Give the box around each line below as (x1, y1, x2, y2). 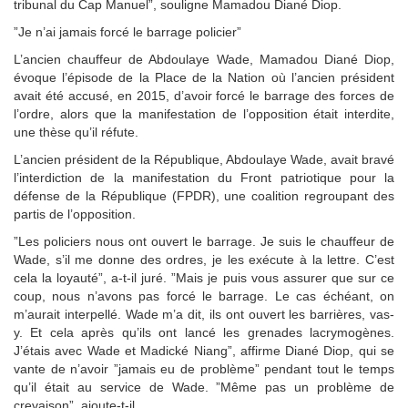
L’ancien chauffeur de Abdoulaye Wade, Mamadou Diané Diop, (14, 51, 394, 66)
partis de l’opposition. (14, 206, 136, 221)
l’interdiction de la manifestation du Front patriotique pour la (14, 169, 394, 185)
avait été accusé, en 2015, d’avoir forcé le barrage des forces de (14, 87, 394, 103)
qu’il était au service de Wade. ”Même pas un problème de (14, 379, 394, 394)
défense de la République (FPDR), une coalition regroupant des (14, 188, 394, 203)
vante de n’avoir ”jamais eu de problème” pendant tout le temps (14, 361, 394, 376)
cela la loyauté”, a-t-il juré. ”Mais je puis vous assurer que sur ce (14, 270, 394, 285)
